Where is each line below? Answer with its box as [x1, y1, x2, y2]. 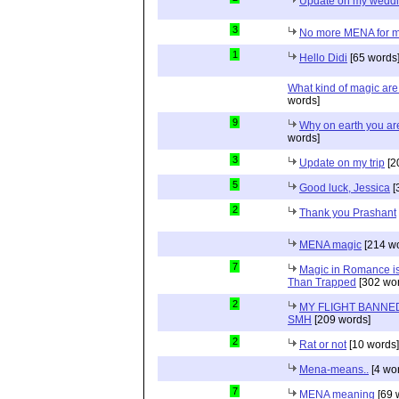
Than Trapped [288, 275, 356, 289]
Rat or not [299, 338, 346, 351]
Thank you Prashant [299, 206, 396, 219]
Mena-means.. [299, 362, 369, 376]
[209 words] [312, 313, 370, 326]
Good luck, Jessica [299, 181, 390, 194]
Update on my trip [299, 156, 385, 169]
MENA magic [299, 238, 362, 251]
